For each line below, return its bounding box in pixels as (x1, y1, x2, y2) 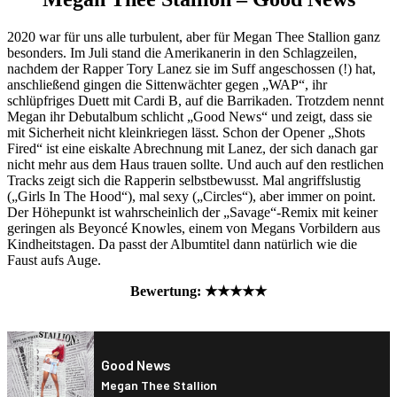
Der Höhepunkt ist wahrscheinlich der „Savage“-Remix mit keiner (7, 205, 378, 221)
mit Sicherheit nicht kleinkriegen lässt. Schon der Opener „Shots (7, 125, 365, 141)
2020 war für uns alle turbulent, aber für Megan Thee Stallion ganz (7, 29, 380, 45)
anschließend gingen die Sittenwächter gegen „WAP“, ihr (7, 77, 327, 93)
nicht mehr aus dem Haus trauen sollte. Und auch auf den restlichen (7, 157, 384, 173)
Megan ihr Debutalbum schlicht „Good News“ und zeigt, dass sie (7, 109, 372, 125)
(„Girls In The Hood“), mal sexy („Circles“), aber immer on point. (7, 189, 376, 205)
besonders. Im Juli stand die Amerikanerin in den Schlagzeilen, (7, 45, 357, 61)
